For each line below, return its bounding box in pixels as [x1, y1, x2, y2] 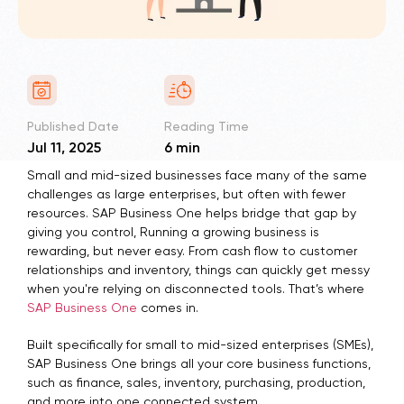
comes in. [137, 301, 198, 315]
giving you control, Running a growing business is [27, 225, 319, 239]
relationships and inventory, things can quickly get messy [27, 263, 370, 277]
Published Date [27, 120, 119, 133]
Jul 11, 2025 [27, 141, 101, 156]
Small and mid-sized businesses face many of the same [27, 169, 367, 182]
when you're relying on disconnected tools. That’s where [27, 282, 364, 296]
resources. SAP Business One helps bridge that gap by [27, 207, 356, 220]
